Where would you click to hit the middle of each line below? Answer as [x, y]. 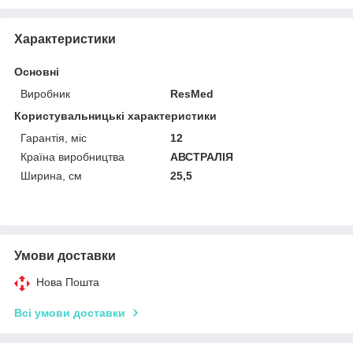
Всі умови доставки [70, 312]
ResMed [192, 93]
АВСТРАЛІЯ [202, 156]
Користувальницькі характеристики [115, 115]
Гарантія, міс [54, 137]
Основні [37, 71]
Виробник [45, 93]
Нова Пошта [68, 282]
